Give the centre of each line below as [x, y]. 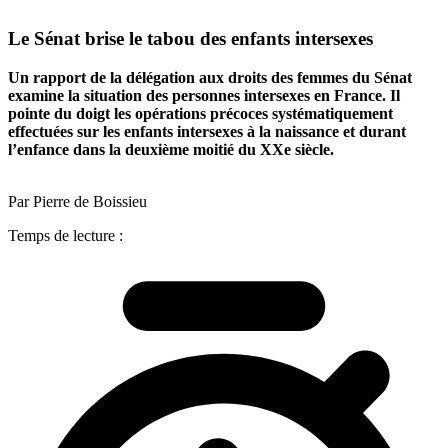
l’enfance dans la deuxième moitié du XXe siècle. [171, 149]
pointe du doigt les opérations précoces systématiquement [200, 113]
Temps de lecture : [65, 235]
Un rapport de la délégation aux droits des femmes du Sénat [210, 77]
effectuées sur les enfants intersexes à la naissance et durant [207, 131]
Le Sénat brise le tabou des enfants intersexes [190, 39]
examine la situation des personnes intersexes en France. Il [204, 95]
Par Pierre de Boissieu [77, 201]
